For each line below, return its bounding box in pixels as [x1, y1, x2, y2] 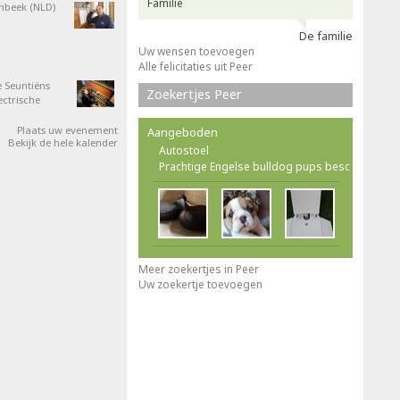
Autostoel [159, 143, 209, 158]
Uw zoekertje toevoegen [138, 277, 262, 292]
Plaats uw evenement [17, 123, 118, 137]
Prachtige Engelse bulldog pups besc [159, 159, 350, 174]
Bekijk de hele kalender [8, 136, 118, 149]
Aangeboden [147, 124, 218, 140]
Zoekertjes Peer [146, 86, 242, 103]
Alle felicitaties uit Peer [138, 59, 253, 74]
